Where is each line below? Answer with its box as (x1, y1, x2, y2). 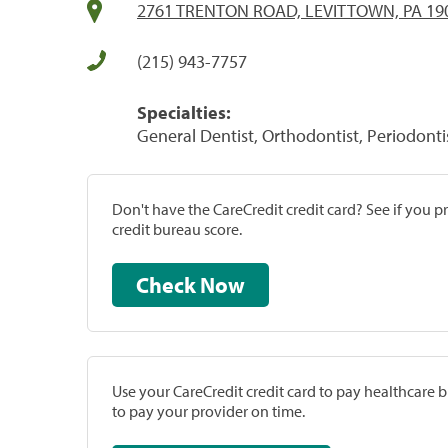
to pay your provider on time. (112, 400, 305, 421)
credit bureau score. (112, 218, 242, 239)
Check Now (200, 270, 245, 299)
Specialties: (137, 100, 231, 124)
